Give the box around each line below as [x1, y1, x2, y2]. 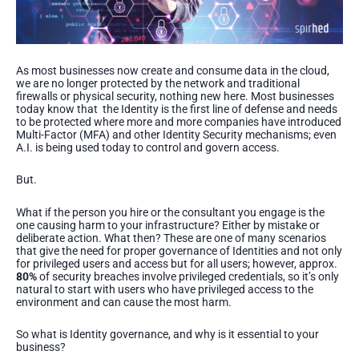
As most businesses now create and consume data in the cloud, [16, 63, 329, 77]
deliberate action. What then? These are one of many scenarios [16, 231, 326, 244]
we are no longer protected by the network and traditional [16, 76, 300, 90]
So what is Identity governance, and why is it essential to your [16, 328, 319, 341]
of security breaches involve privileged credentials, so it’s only [37, 269, 339, 283]
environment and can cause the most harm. [16, 295, 232, 309]
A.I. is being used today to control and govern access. [16, 140, 280, 154]
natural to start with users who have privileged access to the [16, 282, 313, 296]
